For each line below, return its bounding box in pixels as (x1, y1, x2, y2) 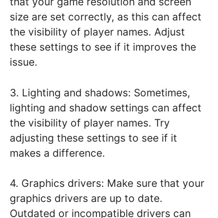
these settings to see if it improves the (10, 41, 196, 54)
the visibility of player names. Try (10, 116, 170, 129)
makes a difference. (10, 146, 105, 159)
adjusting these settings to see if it (10, 131, 177, 144)
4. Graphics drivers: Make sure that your (10, 177, 204, 190)
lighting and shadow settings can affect (10, 101, 201, 114)
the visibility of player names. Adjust (10, 26, 185, 38)
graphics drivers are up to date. (10, 192, 163, 205)
